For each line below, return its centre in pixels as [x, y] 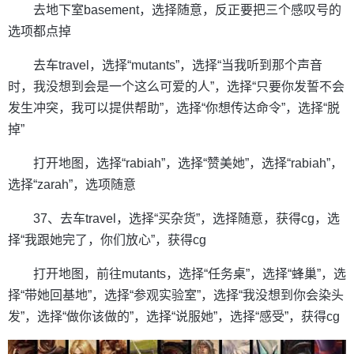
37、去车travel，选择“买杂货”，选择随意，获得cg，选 [186, 219]
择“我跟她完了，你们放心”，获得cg [107, 240]
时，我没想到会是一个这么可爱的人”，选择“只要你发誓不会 [176, 87]
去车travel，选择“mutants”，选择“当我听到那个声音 [178, 66]
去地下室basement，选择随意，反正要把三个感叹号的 [187, 10]
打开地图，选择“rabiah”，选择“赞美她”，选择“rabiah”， [188, 164]
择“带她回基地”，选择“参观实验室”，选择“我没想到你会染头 [176, 296]
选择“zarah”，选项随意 [72, 185]
